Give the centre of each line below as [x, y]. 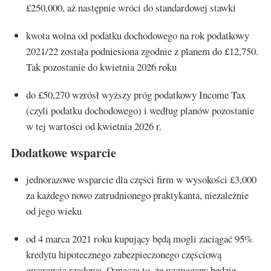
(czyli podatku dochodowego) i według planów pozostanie [140, 110]
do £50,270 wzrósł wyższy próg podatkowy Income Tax [136, 94]
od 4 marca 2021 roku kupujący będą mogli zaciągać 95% [139, 238]
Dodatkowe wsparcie [64, 152]
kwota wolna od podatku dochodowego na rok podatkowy [138, 35]
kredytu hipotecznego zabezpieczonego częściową [124, 254]
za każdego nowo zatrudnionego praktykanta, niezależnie [137, 195]
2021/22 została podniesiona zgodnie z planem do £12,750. [142, 51]
